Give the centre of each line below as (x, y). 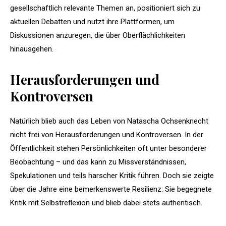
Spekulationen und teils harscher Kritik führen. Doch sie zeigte (112, 175)
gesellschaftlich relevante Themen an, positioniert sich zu (105, 8)
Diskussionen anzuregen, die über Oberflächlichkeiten (98, 35)
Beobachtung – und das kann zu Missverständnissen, (98, 162)
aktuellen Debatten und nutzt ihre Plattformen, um (92, 21)
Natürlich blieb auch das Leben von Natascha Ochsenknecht (109, 121)
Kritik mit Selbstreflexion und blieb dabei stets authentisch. (106, 203)
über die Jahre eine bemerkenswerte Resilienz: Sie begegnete (111, 189)
